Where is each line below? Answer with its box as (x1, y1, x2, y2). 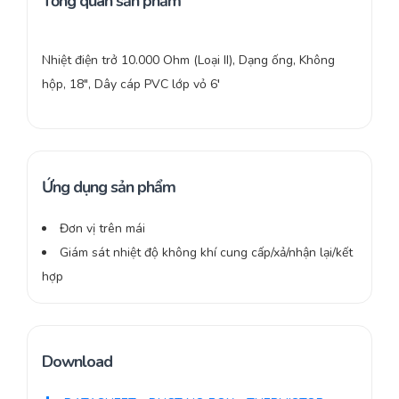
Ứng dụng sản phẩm (42, 176, 175, 199)
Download (42, 351, 112, 373)
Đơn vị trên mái (60, 220, 145, 238)
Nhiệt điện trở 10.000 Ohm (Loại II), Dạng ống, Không (42, 52, 335, 69)
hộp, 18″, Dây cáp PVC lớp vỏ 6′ (42, 76, 220, 94)
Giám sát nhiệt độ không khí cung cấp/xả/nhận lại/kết (60, 244, 353, 262)
